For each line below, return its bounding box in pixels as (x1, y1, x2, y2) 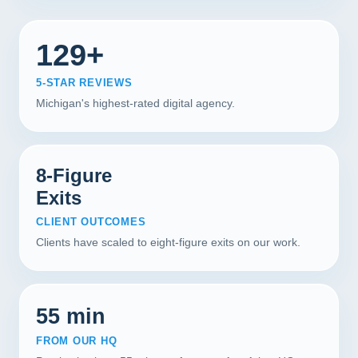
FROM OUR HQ (36, 335, 117, 347)
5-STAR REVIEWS (36, 77, 133, 89)
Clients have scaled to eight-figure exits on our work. (36, 236, 300, 249)
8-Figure (36, 165, 112, 186)
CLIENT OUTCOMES (36, 216, 146, 228)
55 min (36, 304, 105, 328)
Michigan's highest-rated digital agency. (36, 97, 235, 109)
